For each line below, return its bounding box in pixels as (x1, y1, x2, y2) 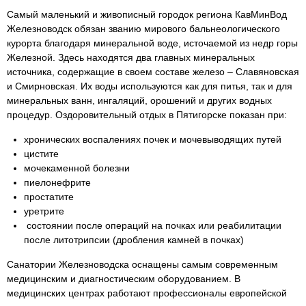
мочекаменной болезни (24, 163, 130, 173)
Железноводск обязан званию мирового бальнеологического (7, 23, 280, 34)
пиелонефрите (24, 177, 91, 188)
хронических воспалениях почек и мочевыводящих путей (24, 134, 281, 145)
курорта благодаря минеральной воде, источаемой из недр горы (7, 38, 298, 48)
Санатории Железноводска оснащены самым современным (7, 259, 278, 270)
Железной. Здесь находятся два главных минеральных (7, 52, 255, 63)
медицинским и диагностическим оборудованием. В (7, 273, 240, 284)
